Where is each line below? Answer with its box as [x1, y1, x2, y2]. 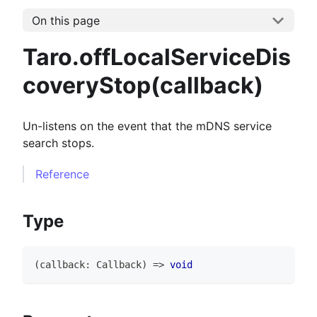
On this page [31, 13, 100, 28]
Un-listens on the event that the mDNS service [23, 119, 272, 134]
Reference [35, 167, 89, 182]
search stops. [23, 136, 94, 151]
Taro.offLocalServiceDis [23, 43, 291, 71]
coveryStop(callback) [23, 71, 263, 100]
